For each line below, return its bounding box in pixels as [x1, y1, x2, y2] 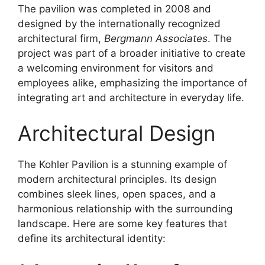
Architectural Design [18, 120, 215, 146]
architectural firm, [18, 33, 104, 45]
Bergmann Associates [104, 33, 208, 45]
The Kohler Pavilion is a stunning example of [18, 158, 227, 170]
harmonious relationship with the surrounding [18, 202, 232, 215]
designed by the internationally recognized [18, 18, 221, 30]
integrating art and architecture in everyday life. [18, 92, 244, 104]
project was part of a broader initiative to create [18, 47, 245, 60]
